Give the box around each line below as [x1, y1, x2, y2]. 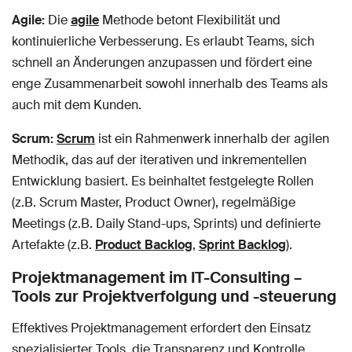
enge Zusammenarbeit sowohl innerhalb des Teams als [12, 75, 328, 92]
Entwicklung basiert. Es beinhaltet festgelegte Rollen [12, 172, 313, 189]
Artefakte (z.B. [12, 236, 95, 253]
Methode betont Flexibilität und [99, 11, 280, 28]
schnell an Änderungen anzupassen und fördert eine [12, 53, 312, 71]
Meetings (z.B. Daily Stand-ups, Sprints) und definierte [12, 214, 321, 232]
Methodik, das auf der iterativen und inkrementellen [12, 151, 306, 168]
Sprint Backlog [199, 236, 286, 253]
